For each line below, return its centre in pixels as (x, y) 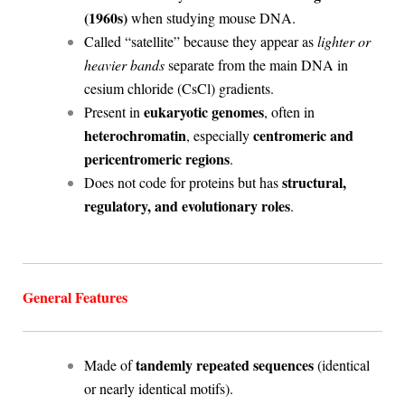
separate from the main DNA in (256, 65)
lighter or (344, 41)
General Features (75, 297)
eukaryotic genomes (203, 112)
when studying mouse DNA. (211, 18)
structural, (314, 182)
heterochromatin (135, 135)
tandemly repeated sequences (224, 364)
